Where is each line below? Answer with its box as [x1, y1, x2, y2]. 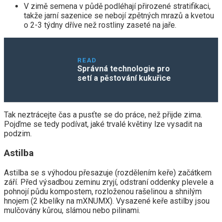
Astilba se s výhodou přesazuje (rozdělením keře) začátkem [4, 167, 212, 177]
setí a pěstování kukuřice [77, 73, 171, 83]
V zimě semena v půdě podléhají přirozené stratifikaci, [24, 1, 211, 11]
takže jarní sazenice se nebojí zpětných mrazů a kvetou [24, 11, 214, 21]
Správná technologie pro [77, 64, 170, 74]
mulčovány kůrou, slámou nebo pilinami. [4, 205, 140, 215]
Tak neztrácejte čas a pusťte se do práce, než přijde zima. [4, 110, 202, 120]
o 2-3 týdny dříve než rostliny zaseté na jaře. [24, 20, 176, 30]
